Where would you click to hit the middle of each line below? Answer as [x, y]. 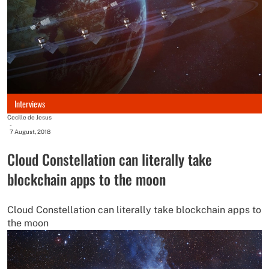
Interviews [30, 103]
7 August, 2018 [30, 132]
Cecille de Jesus [29, 117]
